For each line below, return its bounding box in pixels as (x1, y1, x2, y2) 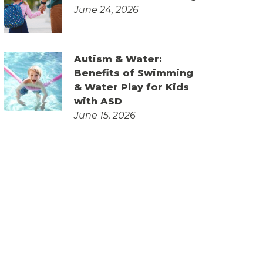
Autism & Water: (74, 53, 163, 65)
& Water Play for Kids (74, 82, 190, 93)
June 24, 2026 (74, 4, 139, 16)
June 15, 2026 (74, 110, 136, 122)
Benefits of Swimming (74, 68, 194, 79)
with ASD (74, 96, 123, 107)
